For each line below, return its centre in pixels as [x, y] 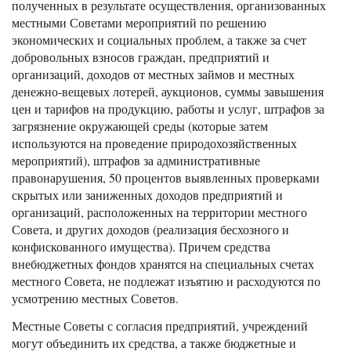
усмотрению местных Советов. [95, 298]
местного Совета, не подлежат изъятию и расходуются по [166, 280]
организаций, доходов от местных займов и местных [153, 74]
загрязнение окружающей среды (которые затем [140, 125]
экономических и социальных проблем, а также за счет [159, 39]
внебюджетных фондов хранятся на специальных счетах [163, 263]
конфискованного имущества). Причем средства [141, 246]
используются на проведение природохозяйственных [154, 143]
